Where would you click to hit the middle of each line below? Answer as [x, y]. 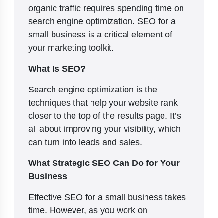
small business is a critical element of [100, 34]
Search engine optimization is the [93, 89]
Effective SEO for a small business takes [107, 197]
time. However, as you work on [88, 210]
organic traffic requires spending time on [106, 8]
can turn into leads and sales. [86, 142]
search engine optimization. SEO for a [102, 21]
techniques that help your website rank [103, 102]
